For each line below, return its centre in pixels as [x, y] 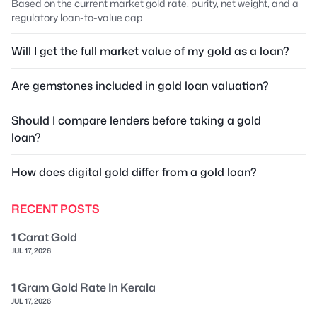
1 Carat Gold [44, 237]
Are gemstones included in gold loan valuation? [140, 86]
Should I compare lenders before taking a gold [136, 120]
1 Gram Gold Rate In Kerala [83, 287]
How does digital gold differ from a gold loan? [134, 172]
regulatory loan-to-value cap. [78, 17]
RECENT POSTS [56, 209]
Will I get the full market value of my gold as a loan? [150, 51]
